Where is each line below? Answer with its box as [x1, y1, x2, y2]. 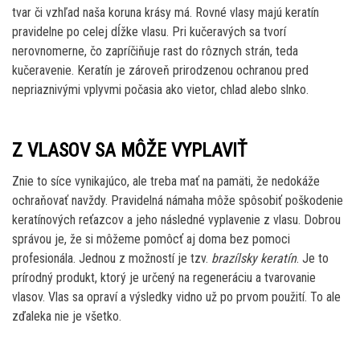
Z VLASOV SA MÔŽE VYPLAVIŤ [12, 138, 247, 162]
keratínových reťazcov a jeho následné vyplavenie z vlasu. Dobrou [12, 211, 341, 227]
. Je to [297, 250, 329, 266]
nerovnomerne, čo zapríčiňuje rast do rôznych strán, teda [12, 43, 298, 59]
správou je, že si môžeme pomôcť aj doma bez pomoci [12, 231, 290, 247]
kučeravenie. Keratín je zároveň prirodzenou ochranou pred [12, 62, 309, 78]
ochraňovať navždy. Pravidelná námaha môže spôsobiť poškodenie [12, 192, 343, 208]
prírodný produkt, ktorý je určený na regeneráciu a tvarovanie [12, 269, 316, 285]
